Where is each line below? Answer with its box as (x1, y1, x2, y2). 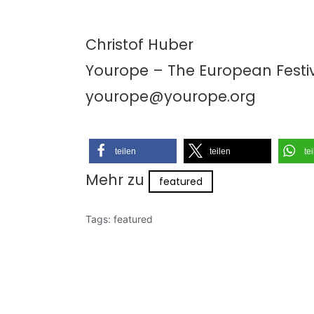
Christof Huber (86, 34, 193, 55)
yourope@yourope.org (86, 86, 256, 107)
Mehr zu (86, 169, 149, 190)
